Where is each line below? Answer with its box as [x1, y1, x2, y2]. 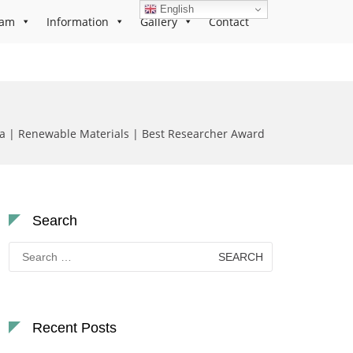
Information [46, 14, 109, 29]
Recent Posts [32, 320, 117, 336]
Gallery [140, 14, 177, 29]
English [157, 2, 195, 15]
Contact [209, 14, 249, 29]
